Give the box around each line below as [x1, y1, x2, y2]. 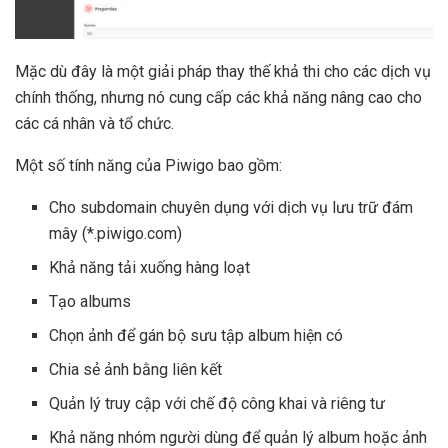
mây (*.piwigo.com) [49, 223, 183, 243]
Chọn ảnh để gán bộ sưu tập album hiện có [49, 325, 344, 345]
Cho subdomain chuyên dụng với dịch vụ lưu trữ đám [49, 197, 414, 217]
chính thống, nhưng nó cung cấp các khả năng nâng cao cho [15, 87, 422, 107]
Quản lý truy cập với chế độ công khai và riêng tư [49, 393, 386, 413]
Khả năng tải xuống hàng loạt [49, 257, 251, 277]
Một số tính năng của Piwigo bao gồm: [15, 155, 282, 175]
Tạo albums [49, 291, 132, 311]
